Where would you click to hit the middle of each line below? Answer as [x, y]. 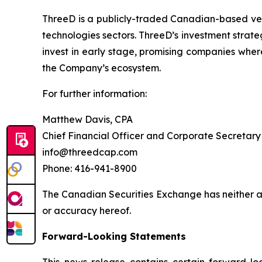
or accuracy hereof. [87, 211]
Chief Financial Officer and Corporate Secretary [151, 136]
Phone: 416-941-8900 [89, 168]
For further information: [94, 94]
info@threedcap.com [90, 152]
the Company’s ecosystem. [101, 68]
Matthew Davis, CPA [87, 119]
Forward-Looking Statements [114, 236]
